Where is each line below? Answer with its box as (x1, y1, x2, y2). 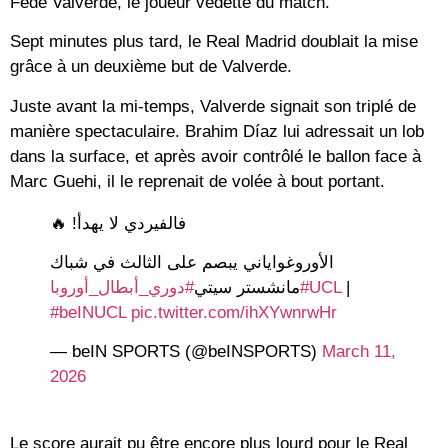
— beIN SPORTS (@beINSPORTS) (50, 342, 322, 362)
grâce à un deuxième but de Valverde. (10, 57, 292, 77)
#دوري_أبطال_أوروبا (50, 277, 194, 297)
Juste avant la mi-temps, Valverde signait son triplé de (10, 96, 416, 116)
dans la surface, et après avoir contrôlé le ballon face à (10, 146, 421, 166)
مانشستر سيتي (194, 277, 300, 297)
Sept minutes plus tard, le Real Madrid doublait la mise (10, 32, 418, 52)
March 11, (322, 342, 396, 362)
